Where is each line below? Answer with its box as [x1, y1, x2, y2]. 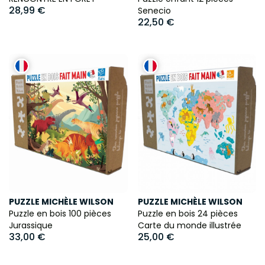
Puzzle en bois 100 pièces [9, 208, 111, 220]
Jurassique [9, 219, 53, 232]
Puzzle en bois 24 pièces [137, 208, 238, 220]
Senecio [137, 4, 171, 17]
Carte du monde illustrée [137, 219, 241, 232]
